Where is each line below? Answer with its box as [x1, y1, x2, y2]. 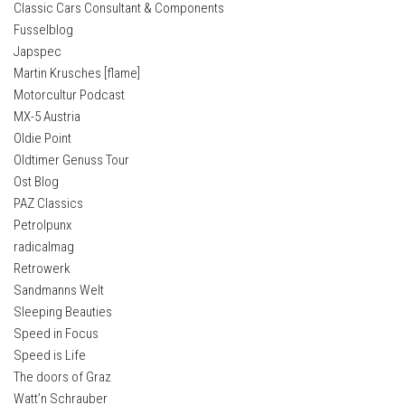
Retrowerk [14, 260, 71, 278]
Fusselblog [14, 22, 73, 39]
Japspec [14, 43, 61, 61]
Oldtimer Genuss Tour [14, 152, 129, 169]
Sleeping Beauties [14, 304, 112, 321]
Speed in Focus [14, 325, 99, 343]
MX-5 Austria [14, 108, 80, 126]
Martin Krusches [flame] [14, 65, 140, 82]
